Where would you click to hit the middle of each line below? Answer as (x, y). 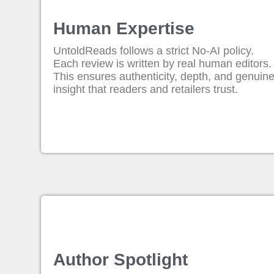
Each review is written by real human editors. (163, 64)
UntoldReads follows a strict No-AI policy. (154, 51)
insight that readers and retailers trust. (146, 89)
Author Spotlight (121, 260)
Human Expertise (124, 28)
